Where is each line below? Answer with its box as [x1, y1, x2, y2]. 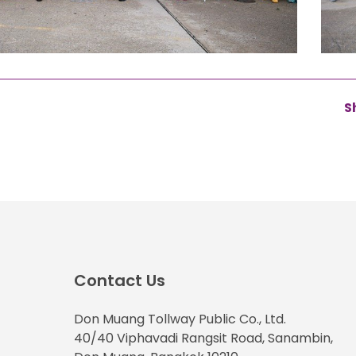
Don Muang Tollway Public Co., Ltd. [73, 310, 286, 328]
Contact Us [73, 269, 165, 292]
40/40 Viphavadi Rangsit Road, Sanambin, [73, 329, 333, 347]
